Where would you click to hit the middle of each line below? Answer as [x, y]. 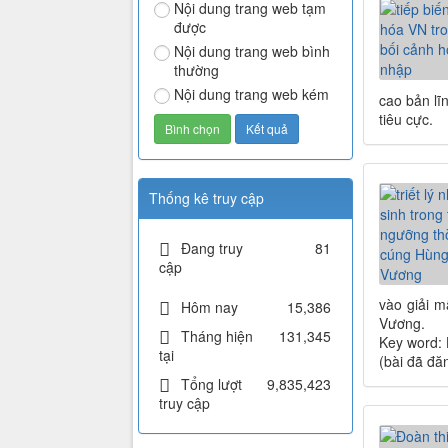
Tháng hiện [217, 336]
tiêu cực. [405, 118]
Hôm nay [209, 307]
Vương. [401, 322]
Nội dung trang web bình [252, 51]
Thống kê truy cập [206, 198]
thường [196, 70]
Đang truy [212, 248]
